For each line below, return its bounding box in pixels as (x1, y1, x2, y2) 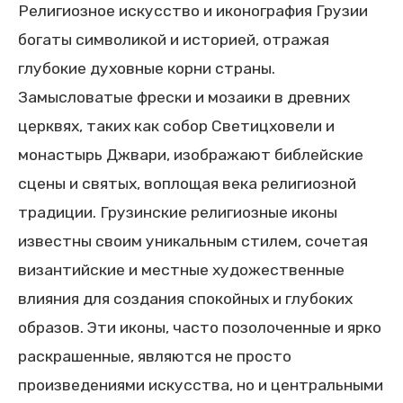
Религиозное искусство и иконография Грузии (18, 2, 368, 20)
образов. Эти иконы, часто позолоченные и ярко (18, 318, 381, 336)
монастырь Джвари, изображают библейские (18, 146, 363, 164)
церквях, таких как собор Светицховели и (18, 117, 335, 135)
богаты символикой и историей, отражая (18, 31, 329, 49)
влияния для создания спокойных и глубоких (18, 290, 353, 308)
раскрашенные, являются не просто (18, 347, 291, 365)
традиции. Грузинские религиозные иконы (18, 203, 337, 221)
